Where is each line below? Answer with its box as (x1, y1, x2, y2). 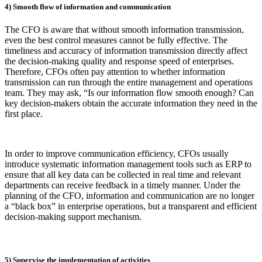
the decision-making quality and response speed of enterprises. (5, 56, 234, 67)
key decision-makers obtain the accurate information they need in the (5, 98, 257, 109)
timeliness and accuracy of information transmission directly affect (5, 46, 247, 56)
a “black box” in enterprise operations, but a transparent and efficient (5, 201, 257, 212)
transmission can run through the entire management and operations (5, 77, 253, 88)
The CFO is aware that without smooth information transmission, (5, 25, 244, 35)
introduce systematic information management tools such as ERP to (5, 159, 251, 170)
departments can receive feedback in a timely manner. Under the (5, 180, 240, 191)
